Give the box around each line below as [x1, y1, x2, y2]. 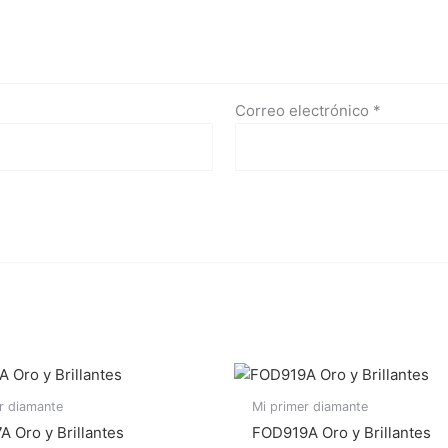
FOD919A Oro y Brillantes [252, 423, 431, 443]
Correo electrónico [235, 100, 374, 120]
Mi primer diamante [252, 398, 368, 414]
